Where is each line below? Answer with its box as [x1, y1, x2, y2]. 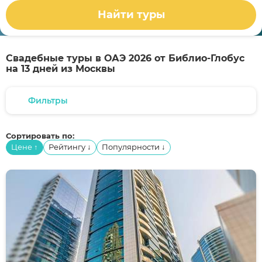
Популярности [102, 142, 161, 151]
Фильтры [28, 95, 68, 106]
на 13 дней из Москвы [6, 63, 115, 74]
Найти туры [97, 8, 165, 22]
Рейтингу [49, 142, 87, 151]
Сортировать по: [6, 131, 74, 140]
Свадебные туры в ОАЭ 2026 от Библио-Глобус [6, 53, 244, 64]
